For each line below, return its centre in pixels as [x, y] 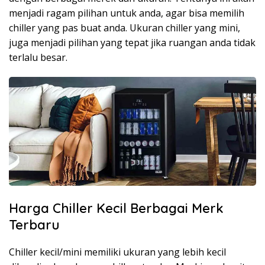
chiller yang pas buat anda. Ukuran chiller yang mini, [125, 28]
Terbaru [34, 225]
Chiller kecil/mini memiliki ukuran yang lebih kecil [117, 252]
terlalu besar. [38, 57]
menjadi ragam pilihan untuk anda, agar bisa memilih [127, 13]
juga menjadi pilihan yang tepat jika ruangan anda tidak [132, 42]
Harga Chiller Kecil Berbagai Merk [116, 209]
